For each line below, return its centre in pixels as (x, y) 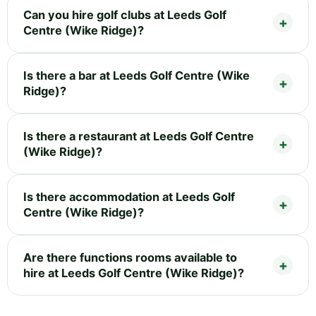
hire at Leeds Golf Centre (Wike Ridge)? (134, 273)
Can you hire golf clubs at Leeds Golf (125, 14)
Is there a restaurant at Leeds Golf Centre (139, 136)
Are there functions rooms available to (130, 257)
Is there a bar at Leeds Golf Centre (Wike (136, 75)
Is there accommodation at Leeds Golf (129, 196)
